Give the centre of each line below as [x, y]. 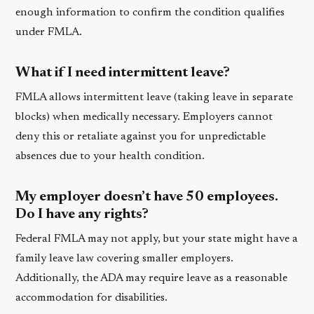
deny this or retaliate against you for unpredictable [141, 136]
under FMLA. [49, 32]
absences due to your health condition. [110, 156]
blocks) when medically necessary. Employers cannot [144, 117]
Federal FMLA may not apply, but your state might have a [157, 239]
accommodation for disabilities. [92, 298]
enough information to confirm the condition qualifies [150, 12]
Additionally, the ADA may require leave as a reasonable [152, 278]
